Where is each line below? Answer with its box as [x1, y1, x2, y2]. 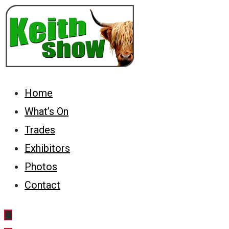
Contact [25, 179, 60, 191]
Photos [25, 161, 57, 173]
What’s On [25, 105, 68, 118]
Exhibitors [25, 142, 70, 154]
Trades [25, 124, 55, 136]
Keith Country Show [4, 87, 93, 99]
